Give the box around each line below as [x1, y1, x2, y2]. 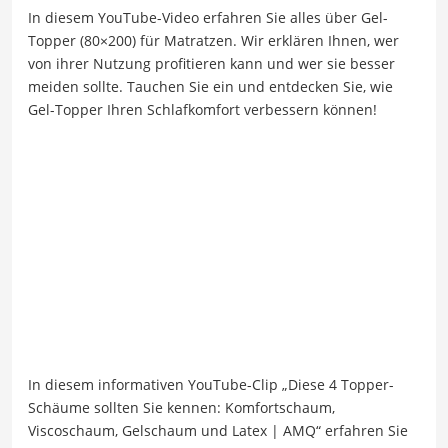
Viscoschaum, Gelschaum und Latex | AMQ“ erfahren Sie [28, 420, 408, 440]
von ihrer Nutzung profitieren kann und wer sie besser [28, 54, 395, 74]
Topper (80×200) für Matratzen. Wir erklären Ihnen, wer [28, 31, 399, 51]
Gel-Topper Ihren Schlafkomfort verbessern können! [28, 100, 377, 120]
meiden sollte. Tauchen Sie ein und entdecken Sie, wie [28, 77, 393, 97]
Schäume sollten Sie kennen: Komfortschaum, [28, 397, 335, 417]
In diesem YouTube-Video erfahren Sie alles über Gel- [28, 8, 388, 28]
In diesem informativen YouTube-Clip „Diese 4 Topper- [28, 374, 394, 394]
